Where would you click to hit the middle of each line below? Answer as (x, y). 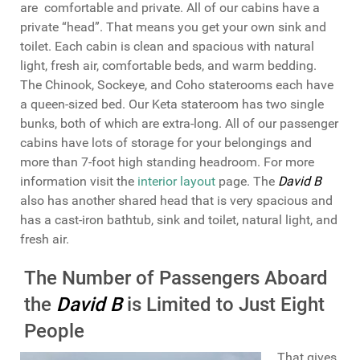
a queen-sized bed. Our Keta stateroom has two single (172, 104)
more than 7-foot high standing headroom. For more (167, 162)
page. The (247, 181)
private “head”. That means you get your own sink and (173, 27)
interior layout (175, 181)
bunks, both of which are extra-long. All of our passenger (179, 123)
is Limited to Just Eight (223, 304)
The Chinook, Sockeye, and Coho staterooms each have (177, 84)
